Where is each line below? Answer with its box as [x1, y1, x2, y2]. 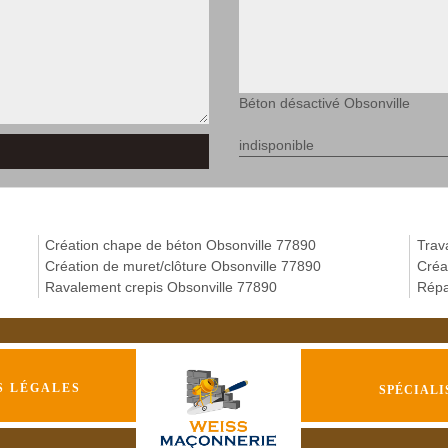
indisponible [239, 137, 314, 153]
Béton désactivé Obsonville [239, 95, 410, 111]
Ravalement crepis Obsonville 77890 [45, 279, 278, 295]
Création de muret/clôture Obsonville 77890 [45, 258, 322, 274]
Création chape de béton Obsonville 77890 [45, 237, 317, 253]
